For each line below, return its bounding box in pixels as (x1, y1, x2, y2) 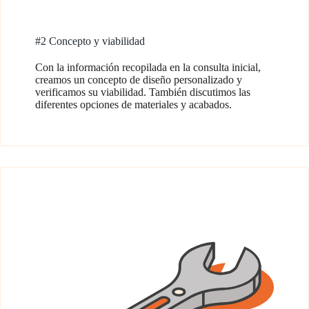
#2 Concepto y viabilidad (35, 35, 145, 47)
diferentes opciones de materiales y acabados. (35, 99, 232, 110)
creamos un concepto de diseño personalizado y (35, 74, 242, 86)
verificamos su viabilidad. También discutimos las (35, 86, 250, 98)
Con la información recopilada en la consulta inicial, (35, 61, 261, 73)
